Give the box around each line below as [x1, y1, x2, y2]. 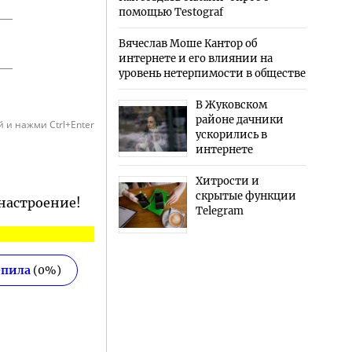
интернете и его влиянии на [118, 52, 273, 66]
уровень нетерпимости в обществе [118, 67, 306, 81]
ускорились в [195, 128, 267, 142]
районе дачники [195, 113, 284, 127]
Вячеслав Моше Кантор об [118, 37, 257, 51]
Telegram [195, 204, 244, 218]
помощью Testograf [118, 5, 223, 20]
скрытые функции [195, 189, 296, 203]
